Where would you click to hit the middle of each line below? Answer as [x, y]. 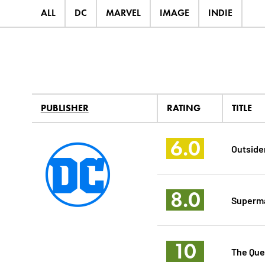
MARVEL [123, 13]
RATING [183, 108]
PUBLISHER [64, 108]
